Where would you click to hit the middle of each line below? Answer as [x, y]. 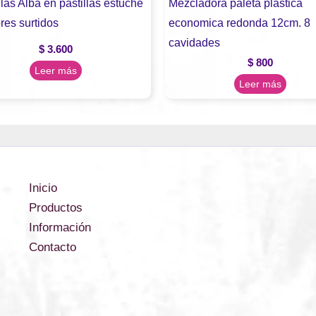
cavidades [194, 42]
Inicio [43, 188]
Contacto [52, 248]
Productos [55, 208]
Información [60, 228]
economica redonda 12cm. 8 [239, 22]
